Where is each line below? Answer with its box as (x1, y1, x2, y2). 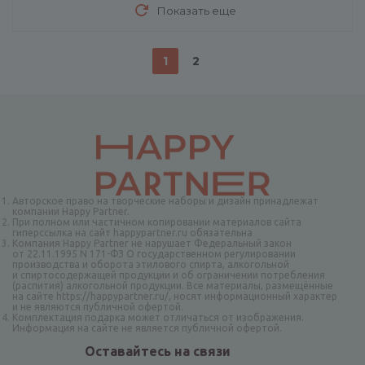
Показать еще (156, 4, 236, 17)
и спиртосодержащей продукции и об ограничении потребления (12, 270, 325, 280)
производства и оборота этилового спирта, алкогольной (12, 259, 289, 270)
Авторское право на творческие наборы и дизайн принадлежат (12, 196, 319, 206)
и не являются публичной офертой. (12, 301, 183, 312)
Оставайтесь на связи (85, 344, 231, 358)
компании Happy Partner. (12, 206, 130, 217)
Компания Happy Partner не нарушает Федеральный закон (12, 238, 292, 248)
